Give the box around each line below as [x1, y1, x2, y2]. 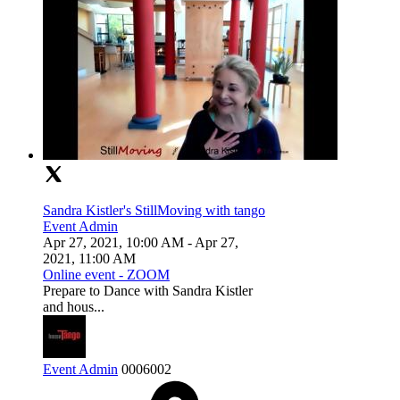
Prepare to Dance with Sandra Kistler [43, 283, 253, 299]
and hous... [43, 299, 104, 315]
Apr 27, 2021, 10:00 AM [43, 235, 184, 251]
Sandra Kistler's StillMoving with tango [43, 203, 265, 219]
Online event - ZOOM [43, 267, 170, 283]
